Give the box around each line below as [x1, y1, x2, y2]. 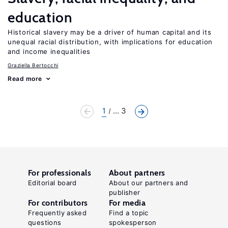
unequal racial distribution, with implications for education [8, 38, 213, 46]
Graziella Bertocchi [8, 62, 59, 68]
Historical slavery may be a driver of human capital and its [8, 28, 212, 36]
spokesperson [109, 218, 157, 226]
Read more [8, 75, 42, 82]
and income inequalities [8, 47, 91, 55]
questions [28, 218, 62, 226]
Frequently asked [28, 209, 87, 217]
